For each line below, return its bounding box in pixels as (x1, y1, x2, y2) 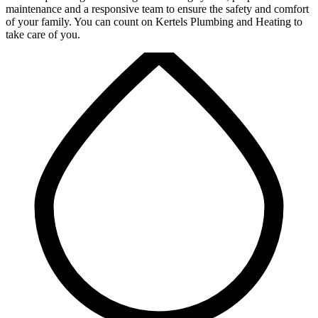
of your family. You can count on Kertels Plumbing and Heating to (6, 16, 302, 28)
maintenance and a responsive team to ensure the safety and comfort (6, 3, 309, 16)
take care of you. (6, 28, 80, 41)
